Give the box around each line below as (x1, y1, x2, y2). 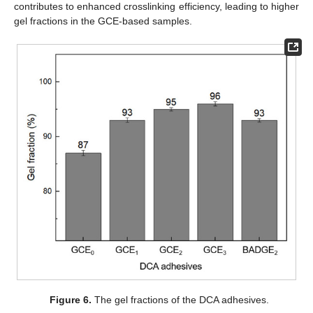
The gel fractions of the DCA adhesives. (92, 293, 270, 305)
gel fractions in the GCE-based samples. (14, 15, 192, 27)
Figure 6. (50, 293, 92, 305)
